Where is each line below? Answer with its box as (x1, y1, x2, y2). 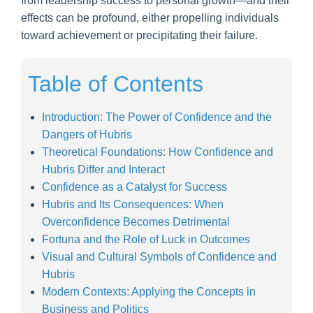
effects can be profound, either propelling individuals (21, 11, 279, 24)
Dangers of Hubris (42, 128, 132, 140)
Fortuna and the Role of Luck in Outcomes (42, 233, 250, 245)
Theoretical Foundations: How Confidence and (42, 145, 273, 158)
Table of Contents (28, 71, 203, 96)
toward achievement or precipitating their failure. (21, 29, 258, 41)
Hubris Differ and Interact (42, 163, 165, 175)
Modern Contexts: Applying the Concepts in (42, 285, 256, 298)
